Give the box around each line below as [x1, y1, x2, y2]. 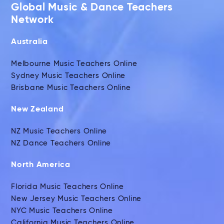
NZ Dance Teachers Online [11, 139, 111, 147]
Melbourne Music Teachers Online [11, 60, 137, 68]
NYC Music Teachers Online [11, 207, 113, 215]
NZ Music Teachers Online [11, 127, 107, 135]
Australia [11, 38, 48, 46]
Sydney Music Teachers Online [11, 72, 125, 80]
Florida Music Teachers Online [11, 183, 124, 191]
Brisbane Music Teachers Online [11, 84, 131, 92]
